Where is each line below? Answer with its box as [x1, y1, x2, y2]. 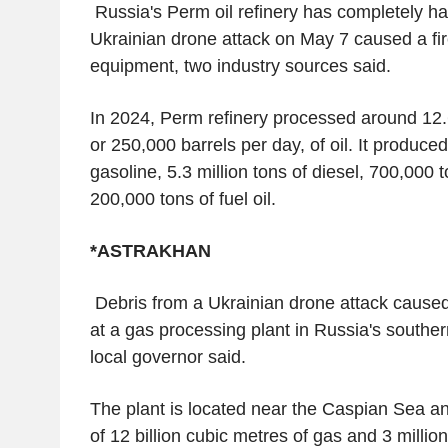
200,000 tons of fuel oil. [89, 188, 276, 209]
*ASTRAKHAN [89, 240, 211, 261]
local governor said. [89, 346, 246, 367]
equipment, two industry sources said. [89, 55, 391, 76]
